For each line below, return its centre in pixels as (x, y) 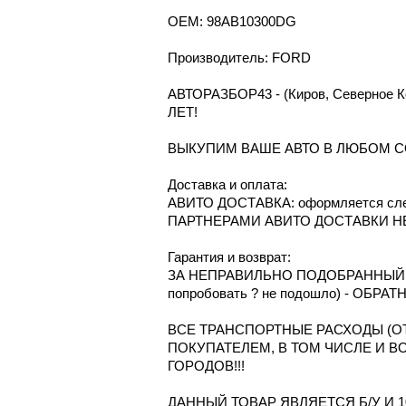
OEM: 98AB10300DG (232, 21)
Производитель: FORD (239, 57)
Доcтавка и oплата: (227, 184)
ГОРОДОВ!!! (206, 365)
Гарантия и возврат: (229, 256)
